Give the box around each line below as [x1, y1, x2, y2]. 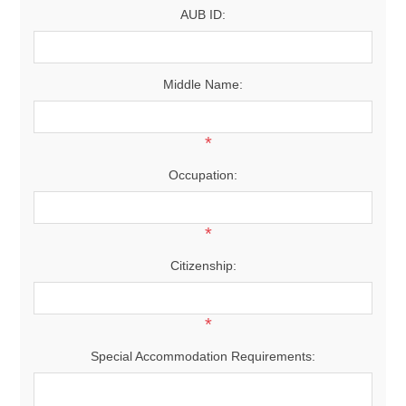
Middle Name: [163, 77, 243, 92]
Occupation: [169, 168, 237, 182]
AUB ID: [180, 7, 226, 22]
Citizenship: [169, 258, 237, 273]
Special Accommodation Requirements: [91, 349, 315, 363]
